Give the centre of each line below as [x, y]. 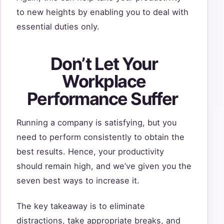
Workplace [104, 81]
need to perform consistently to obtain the [100, 137]
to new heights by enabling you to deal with [102, 12]
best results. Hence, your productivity [90, 152]
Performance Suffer [104, 99]
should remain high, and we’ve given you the [104, 166]
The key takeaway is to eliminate [81, 206]
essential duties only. [59, 26]
